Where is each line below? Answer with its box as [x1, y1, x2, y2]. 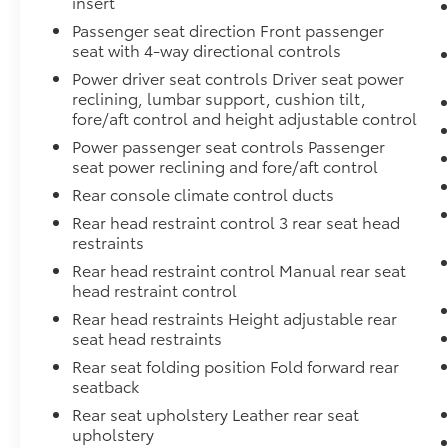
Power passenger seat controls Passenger [72, 134, 386, 158]
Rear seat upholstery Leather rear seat [72, 402, 360, 426]
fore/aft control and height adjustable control [72, 106, 418, 130]
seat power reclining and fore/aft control [72, 154, 379, 178]
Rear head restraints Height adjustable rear [72, 306, 398, 330]
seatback [72, 374, 140, 398]
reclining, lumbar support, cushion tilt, [72, 86, 367, 110]
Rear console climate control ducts [72, 182, 335, 206]
